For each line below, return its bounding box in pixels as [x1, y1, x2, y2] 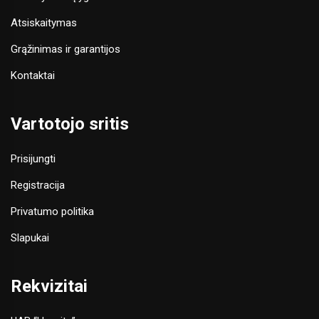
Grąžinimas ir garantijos [11, 43, 120, 56]
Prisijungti [11, 152, 56, 166]
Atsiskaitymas [11, 16, 77, 30]
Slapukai [11, 231, 49, 245]
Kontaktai [11, 69, 55, 83]
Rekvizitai [11, 276, 88, 297]
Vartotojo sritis [11, 114, 129, 135]
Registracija [11, 179, 65, 192]
